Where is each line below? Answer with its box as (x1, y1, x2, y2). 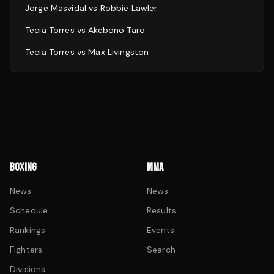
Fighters (10, 244, 43, 255)
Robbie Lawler (100, 2, 158, 13)
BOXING (10, 161, 37, 174)
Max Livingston (88, 46, 149, 57)
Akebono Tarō (88, 24, 145, 35)
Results (147, 205, 176, 216)
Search (147, 244, 176, 255)
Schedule (10, 205, 48, 216)
